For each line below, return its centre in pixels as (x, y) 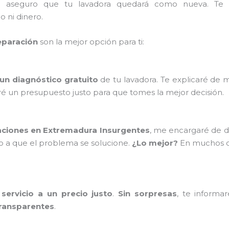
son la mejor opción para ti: (91, 41)
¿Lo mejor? (155, 143)
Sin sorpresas (147, 193)
